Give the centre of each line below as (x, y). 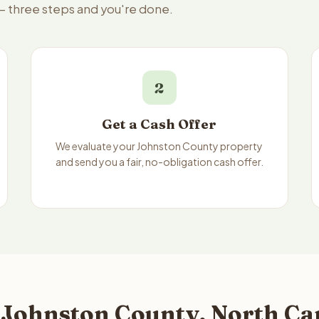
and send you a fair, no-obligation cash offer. (159, 162)
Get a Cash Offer (159, 124)
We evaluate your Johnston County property (159, 146)
